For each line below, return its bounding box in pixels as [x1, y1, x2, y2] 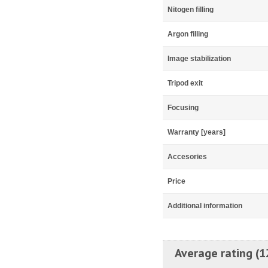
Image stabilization [167, 54, 231, 63]
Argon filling [167, 30, 208, 38]
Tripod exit [167, 79, 203, 87]
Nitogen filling [167, 5, 214, 14]
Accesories [167, 153, 207, 161]
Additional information [167, 202, 242, 210]
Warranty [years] [167, 128, 226, 136]
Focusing [167, 103, 199, 112]
